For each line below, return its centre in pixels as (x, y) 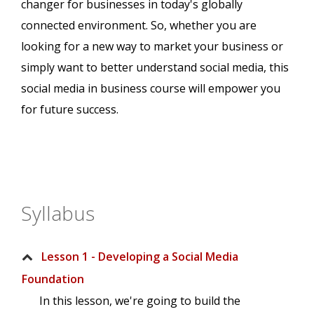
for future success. (70, 110)
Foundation (53, 279)
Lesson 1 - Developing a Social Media (140, 257)
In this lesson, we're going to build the (140, 301)
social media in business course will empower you (151, 89)
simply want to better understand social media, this (155, 68)
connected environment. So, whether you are (139, 26)
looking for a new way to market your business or (152, 47)
